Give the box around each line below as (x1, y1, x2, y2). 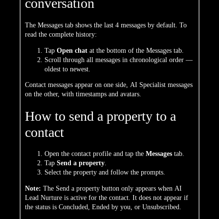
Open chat (57, 46, 88, 54)
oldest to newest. (44, 65, 90, 73)
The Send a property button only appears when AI (41, 185, 182, 193)
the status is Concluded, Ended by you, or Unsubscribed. (25, 203, 181, 211)
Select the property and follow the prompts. (44, 169, 165, 176)
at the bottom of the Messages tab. (88, 46, 184, 54)
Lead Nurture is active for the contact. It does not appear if (25, 194, 188, 202)
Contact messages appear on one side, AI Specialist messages (25, 81, 193, 89)
